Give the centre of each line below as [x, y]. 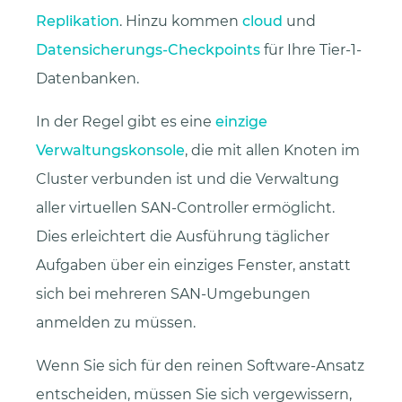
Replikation [78, 22]
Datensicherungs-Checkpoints [148, 50]
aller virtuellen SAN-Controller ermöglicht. [185, 208]
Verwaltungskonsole [110, 151]
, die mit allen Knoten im [272, 151]
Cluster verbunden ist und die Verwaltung [188, 179]
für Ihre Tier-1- [311, 50]
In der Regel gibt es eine [126, 122]
